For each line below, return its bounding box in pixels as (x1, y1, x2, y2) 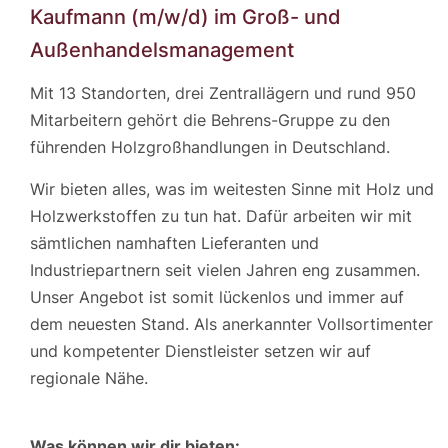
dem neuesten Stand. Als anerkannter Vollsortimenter (30, 313, 433, 334)
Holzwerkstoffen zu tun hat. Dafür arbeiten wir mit (30, 205, 412, 226)
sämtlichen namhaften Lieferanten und (30, 232, 319, 253)
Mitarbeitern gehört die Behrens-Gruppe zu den (30, 110, 390, 131)
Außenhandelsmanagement (30, 38, 294, 63)
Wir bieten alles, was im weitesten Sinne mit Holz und (30, 178, 434, 199)
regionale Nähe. (30, 367, 148, 388)
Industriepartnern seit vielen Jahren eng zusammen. (30, 259, 420, 280)
